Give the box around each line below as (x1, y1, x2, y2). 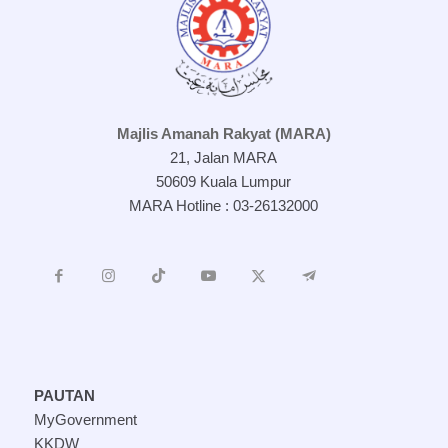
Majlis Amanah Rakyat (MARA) (116, 125, 331, 143)
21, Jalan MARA (170, 149, 278, 167)
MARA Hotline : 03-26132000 (129, 197, 319, 215)
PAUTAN (33, 386, 95, 404)
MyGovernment (33, 410, 137, 428)
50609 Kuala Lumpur (156, 173, 292, 191)
